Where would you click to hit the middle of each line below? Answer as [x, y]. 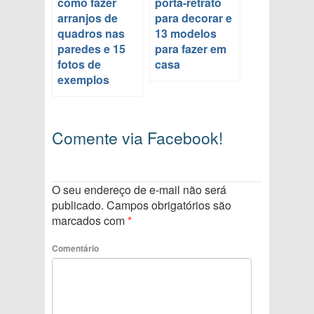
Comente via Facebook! [137, 138]
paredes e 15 [91, 49]
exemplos [83, 80]
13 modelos [186, 34]
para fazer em [191, 49]
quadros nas [91, 34]
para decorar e [193, 18]
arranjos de [88, 18]
